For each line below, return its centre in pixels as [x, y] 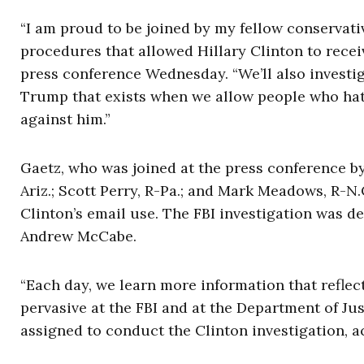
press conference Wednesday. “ [129, 74]
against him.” [65, 119]
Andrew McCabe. [78, 236]
